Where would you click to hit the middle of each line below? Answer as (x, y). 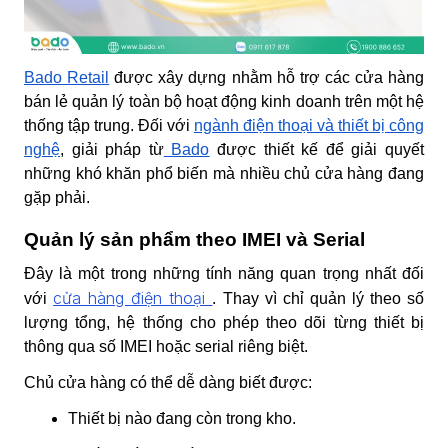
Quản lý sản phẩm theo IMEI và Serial (194, 239)
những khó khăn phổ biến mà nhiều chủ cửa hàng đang (224, 173)
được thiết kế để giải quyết (317, 149)
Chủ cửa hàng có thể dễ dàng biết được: (168, 382)
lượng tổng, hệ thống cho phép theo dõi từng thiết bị (224, 322)
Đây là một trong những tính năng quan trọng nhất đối (224, 273)
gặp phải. (57, 197)
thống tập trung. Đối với (109, 125)
